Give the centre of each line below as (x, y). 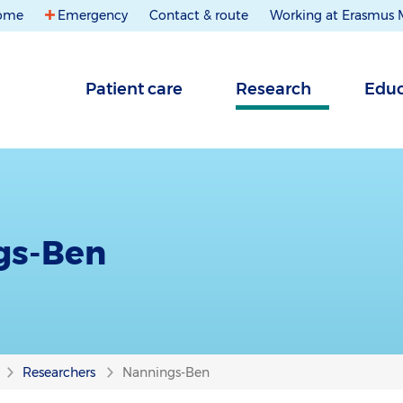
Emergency (93, 15)
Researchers (58, 372)
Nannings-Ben (166, 372)
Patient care (134, 89)
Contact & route (199, 15)
